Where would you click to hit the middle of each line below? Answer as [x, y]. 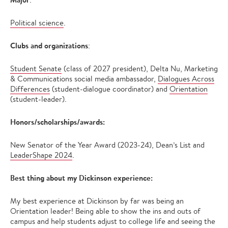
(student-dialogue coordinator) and [110, 89]
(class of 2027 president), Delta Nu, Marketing [140, 68]
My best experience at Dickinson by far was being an [97, 201]
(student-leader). [38, 99]
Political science [37, 22]
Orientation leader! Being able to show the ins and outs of [105, 211]
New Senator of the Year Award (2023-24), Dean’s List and [107, 145]
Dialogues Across [186, 78]
